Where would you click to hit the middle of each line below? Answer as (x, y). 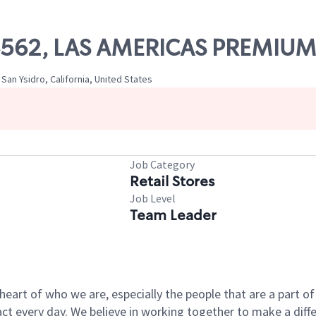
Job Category (162, 164)
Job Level (153, 198)
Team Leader (173, 215)
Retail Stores (172, 181)
